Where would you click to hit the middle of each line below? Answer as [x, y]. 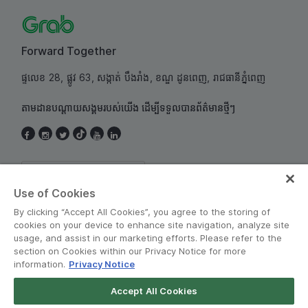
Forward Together [69, 51]
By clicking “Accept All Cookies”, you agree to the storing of [142, 212]
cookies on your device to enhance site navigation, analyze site [152, 225]
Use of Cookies [55, 193]
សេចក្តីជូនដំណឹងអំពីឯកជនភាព [215, 283]
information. [40, 264]
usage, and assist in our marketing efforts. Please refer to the [148, 238]
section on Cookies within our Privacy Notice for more [130, 251]
